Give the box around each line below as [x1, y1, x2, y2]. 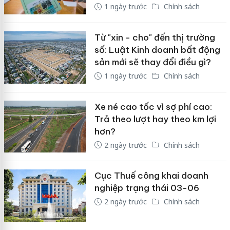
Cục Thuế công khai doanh [94, 170, 208, 182]
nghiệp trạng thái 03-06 [94, 182, 199, 194]
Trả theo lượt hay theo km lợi [94, 113, 216, 125]
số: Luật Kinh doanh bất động [94, 44, 220, 56]
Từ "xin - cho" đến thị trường [94, 32, 215, 44]
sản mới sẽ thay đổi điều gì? [94, 56, 211, 68]
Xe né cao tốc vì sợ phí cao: [94, 101, 212, 112]
